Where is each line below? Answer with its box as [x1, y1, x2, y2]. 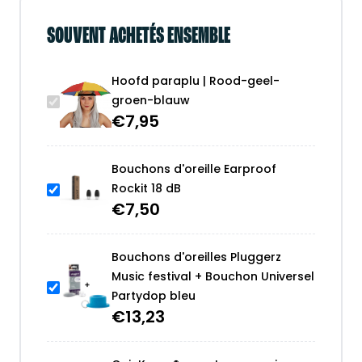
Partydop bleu [112, 288, 196, 305]
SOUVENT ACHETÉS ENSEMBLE [47, 24, 230, 50]
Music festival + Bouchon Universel [112, 268, 314, 285]
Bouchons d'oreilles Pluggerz [112, 249, 281, 266]
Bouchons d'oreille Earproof [112, 161, 276, 178]
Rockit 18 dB [112, 180, 181, 197]
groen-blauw [112, 92, 190, 109]
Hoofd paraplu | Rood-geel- [112, 73, 280, 90]
